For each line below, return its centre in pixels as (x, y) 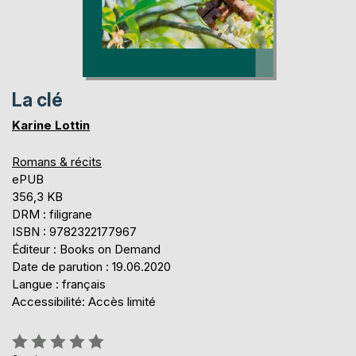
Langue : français (59, 284)
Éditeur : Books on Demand (86, 249)
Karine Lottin (51, 125)
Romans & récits (57, 161)
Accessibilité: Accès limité (84, 301)
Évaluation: (40, 338)
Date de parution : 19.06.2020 (91, 266)
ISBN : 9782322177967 (74, 231)
